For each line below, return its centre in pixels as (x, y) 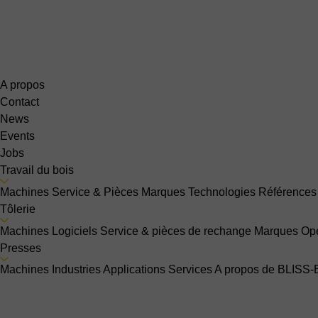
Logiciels (75, 231)
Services (190, 270)
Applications (134, 270)
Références (287, 192)
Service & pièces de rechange (176, 231)
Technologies (222, 192)
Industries (76, 270)
